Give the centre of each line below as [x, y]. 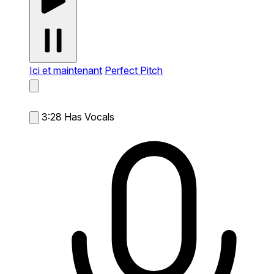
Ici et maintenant [66, 70]
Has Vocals [89, 117]
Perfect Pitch [134, 70]
